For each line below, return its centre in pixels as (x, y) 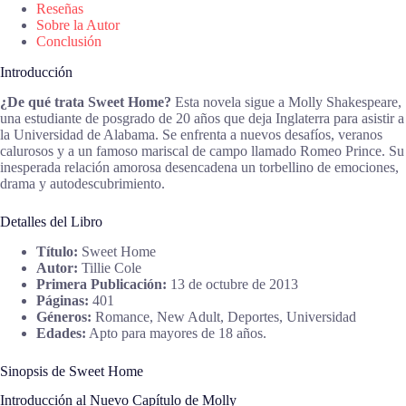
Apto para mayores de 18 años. (176, 333)
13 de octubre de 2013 (232, 284)
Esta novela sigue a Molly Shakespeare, (286, 101)
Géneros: (64, 316)
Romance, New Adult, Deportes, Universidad (224, 316)
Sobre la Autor (78, 25)
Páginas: (63, 300)
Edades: (61, 333)
